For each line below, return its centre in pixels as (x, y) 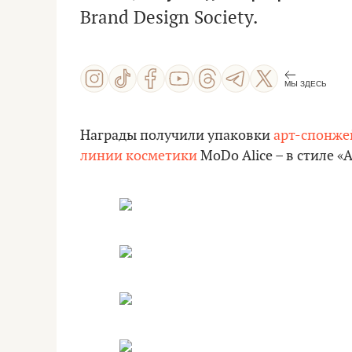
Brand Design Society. (169, 18)
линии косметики (139, 156)
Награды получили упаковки (177, 136)
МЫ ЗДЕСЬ (306, 83)
